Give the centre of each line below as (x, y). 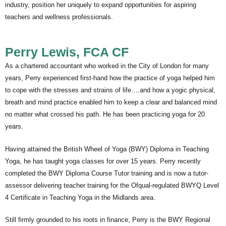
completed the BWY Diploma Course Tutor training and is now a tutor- (107, 173)
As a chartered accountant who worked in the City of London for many (107, 66)
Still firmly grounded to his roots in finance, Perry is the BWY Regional (108, 220)
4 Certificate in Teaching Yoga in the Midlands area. (80, 197)
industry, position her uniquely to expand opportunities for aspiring (101, 5)
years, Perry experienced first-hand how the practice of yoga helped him (110, 78)
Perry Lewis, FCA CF (67, 52)
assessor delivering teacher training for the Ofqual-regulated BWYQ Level (112, 185)
